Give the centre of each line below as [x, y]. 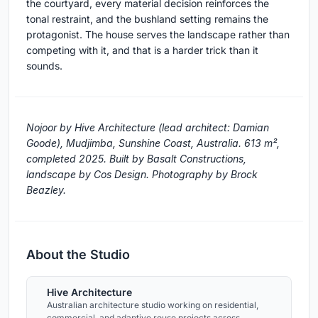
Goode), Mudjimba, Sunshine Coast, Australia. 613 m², [153, 143]
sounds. [44, 65]
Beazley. [46, 190]
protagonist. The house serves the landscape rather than [158, 34]
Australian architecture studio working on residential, [153, 305]
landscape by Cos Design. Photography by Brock [142, 174]
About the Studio [78, 254]
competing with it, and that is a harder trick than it [142, 50]
